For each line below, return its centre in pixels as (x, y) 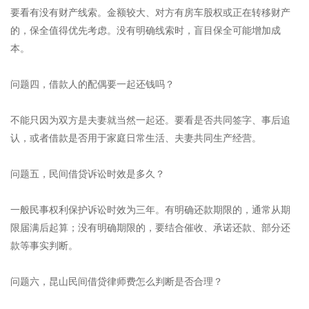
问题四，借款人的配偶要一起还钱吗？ (92, 84)
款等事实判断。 (44, 245)
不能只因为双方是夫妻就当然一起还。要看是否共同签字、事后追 (150, 120)
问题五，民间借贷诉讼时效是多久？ (88, 173)
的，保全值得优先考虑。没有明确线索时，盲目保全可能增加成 (146, 30)
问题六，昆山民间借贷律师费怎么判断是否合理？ (117, 281)
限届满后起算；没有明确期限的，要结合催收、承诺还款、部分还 (150, 227)
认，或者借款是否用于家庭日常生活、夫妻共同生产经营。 (136, 138)
